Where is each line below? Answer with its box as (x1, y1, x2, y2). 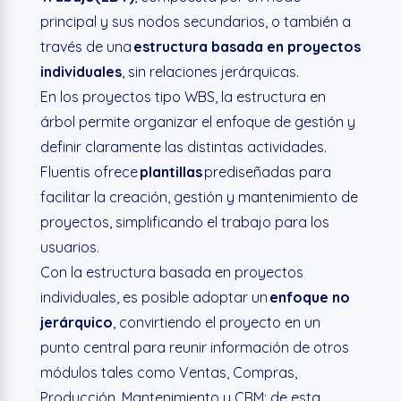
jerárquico (39, 312, 113, 331)
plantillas (139, 162, 202, 181)
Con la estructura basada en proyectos (39, 262, 303, 281)
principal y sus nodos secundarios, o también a (39, 12, 351, 30)
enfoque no (267, 287, 350, 306)
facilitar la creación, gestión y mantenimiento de (39, 187, 358, 206)
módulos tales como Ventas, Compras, (39, 363, 297, 381)
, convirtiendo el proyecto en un (112, 312, 320, 331)
